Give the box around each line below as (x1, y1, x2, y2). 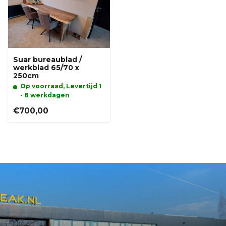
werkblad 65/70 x (13, 63, 79, 73)
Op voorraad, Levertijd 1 (20, 82, 101, 90)
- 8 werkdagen (20, 91, 70, 99)
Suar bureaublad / (13, 55, 82, 65)
